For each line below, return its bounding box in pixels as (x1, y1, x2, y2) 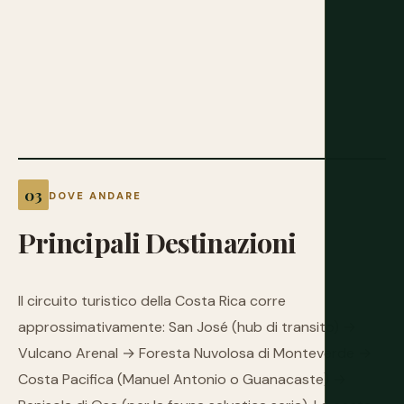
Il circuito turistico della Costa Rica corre (18, 291, 286, 310)
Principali (18, 224, 140, 261)
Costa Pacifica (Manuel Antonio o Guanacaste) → (18, 370, 346, 389)
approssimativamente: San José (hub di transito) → (18, 317, 356, 336)
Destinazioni (144, 224, 297, 261)
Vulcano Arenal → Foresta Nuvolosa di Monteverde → (18, 344, 372, 363)
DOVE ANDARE (49, 189, 142, 202)
